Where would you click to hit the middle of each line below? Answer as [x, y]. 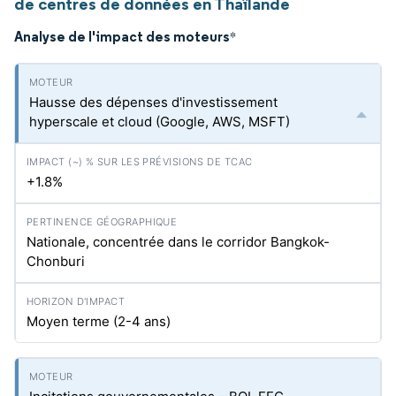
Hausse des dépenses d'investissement [153, 102]
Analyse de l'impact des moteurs [122, 36]
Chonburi [56, 261]
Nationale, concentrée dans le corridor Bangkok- [178, 242]
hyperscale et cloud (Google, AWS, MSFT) [160, 122]
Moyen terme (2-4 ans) [99, 321]
